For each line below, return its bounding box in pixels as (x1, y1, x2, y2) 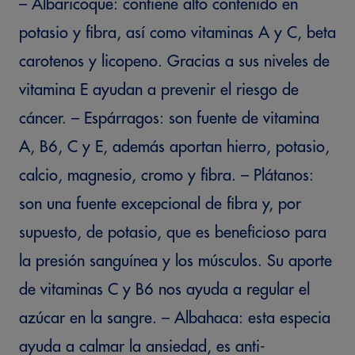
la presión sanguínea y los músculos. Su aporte (19, 253, 332, 269)
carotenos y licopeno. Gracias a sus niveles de (19, 53, 330, 70)
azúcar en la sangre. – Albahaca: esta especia (19, 310, 330, 326)
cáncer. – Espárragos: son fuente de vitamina (19, 110, 319, 127)
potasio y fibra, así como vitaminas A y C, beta (19, 25, 336, 41)
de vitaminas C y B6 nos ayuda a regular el (19, 281, 310, 298)
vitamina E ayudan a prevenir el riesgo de (19, 82, 299, 98)
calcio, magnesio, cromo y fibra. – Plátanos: (19, 167, 314, 184)
